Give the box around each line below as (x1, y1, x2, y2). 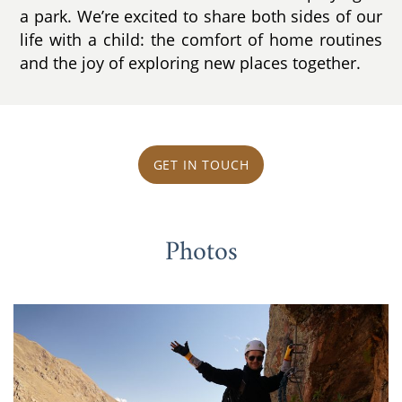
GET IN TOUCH (153, 156, 249, 174)
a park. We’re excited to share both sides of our (20, 5, 382, 28)
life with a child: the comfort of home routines (20, 29, 382, 51)
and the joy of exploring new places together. (20, 52, 362, 74)
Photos (164, 229, 238, 277)
